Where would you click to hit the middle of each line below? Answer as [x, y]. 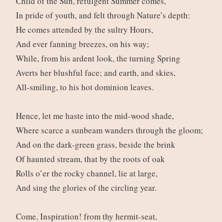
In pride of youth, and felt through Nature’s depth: [104, 15]
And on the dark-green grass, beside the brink [97, 145]
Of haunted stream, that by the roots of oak [92, 159]
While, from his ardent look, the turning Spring [99, 58]
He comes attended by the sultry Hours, [86, 30]
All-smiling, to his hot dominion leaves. [86, 87]
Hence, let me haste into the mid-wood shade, [96, 116]
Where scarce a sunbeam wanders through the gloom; [111, 130]
